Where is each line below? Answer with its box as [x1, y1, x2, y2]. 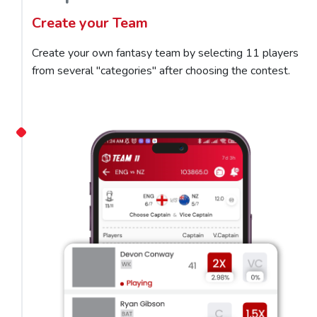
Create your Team [32, 13, 148, 33]
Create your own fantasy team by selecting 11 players [32, 45, 299, 61]
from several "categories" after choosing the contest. [32, 62, 290, 79]
